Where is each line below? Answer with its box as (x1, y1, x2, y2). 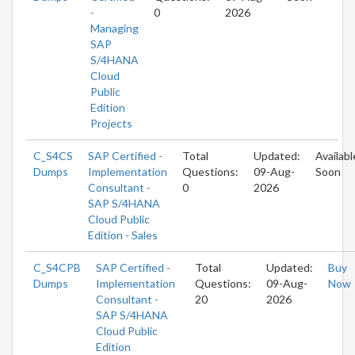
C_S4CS (33, 148, 73, 162)
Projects (90, 116, 132, 130)
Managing (90, 21, 139, 35)
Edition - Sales (88, 227, 158, 242)
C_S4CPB (33, 260, 81, 274)
